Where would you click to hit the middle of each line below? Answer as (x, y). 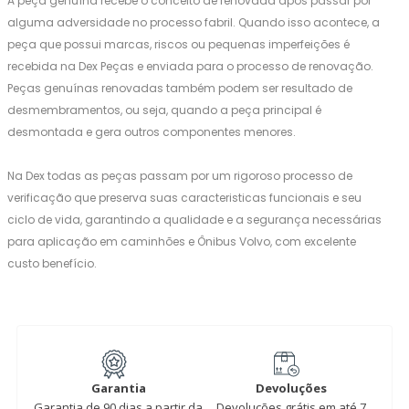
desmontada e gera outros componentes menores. (152, 132)
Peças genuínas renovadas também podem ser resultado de (180, 88)
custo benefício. (52, 263)
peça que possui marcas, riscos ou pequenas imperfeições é (178, 44)
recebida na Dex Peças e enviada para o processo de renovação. (190, 66)
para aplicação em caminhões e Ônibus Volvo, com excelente (182, 241)
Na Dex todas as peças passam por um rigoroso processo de (180, 176)
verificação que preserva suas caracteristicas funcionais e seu (184, 198)
